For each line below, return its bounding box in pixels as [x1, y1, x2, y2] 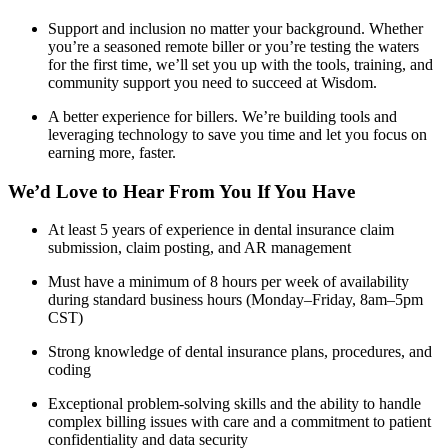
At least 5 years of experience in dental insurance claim [48, 221, 394, 239]
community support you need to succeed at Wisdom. [48, 74, 377, 92]
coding [48, 361, 91, 379]
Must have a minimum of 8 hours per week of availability [48, 273, 409, 291]
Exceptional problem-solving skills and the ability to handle [48, 395, 421, 413]
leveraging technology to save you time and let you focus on [48, 126, 427, 144]
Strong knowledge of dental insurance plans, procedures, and [48, 343, 432, 361]
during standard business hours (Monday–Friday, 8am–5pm [48, 291, 423, 309]
